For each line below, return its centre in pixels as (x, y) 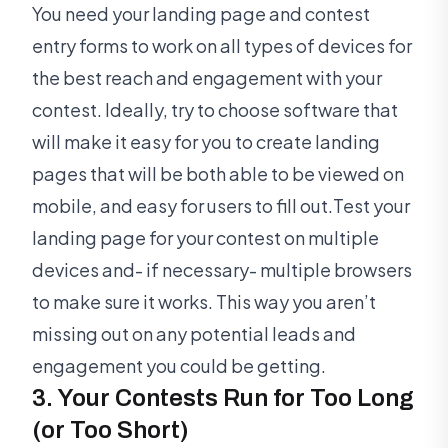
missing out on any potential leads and (194, 333)
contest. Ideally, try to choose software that (215, 109)
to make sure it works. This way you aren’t (204, 301)
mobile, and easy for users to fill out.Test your (221, 205)
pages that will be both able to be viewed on (218, 173)
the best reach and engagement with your (207, 77)
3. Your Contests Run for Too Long (223, 397)
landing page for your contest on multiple (205, 237)
